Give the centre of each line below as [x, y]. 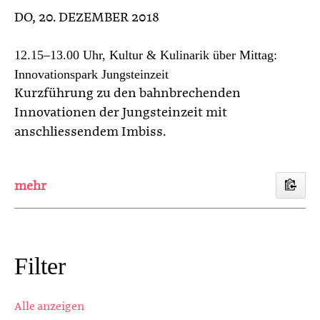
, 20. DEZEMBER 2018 [96, 17]
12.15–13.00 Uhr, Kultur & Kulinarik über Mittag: [146, 55]
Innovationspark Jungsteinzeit [91, 74]
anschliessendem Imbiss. [90, 132]
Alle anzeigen [49, 307]
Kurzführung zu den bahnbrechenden [127, 93]
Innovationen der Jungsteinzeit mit [121, 112]
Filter [40, 266]
